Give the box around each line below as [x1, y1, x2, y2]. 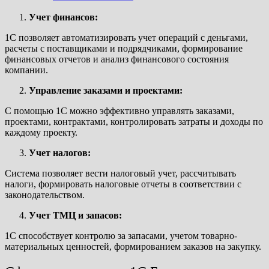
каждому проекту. [5, 127, 77, 138]
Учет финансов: [29, 11, 98, 22]
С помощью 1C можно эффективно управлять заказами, [5, 105, 234, 116]
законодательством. [5, 189, 85, 200]
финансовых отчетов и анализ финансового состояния [5, 53, 229, 64]
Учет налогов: [29, 147, 91, 158]
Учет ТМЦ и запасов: [29, 210, 122, 220]
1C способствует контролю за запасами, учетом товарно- [5, 230, 237, 241]
